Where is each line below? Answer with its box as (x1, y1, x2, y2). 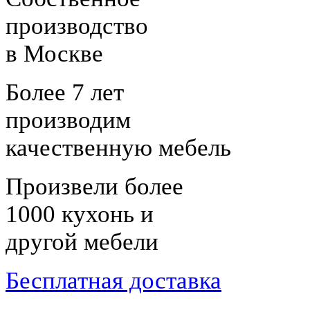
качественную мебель (6, 134, 231, 161)
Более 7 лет (6, 78, 124, 106)
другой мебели (6, 228, 158, 255)
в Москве (6, 39, 103, 67)
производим (6, 106, 131, 134)
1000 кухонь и (6, 200, 154, 228)
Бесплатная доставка (6, 266, 221, 294)
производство (6, 12, 148, 39)
